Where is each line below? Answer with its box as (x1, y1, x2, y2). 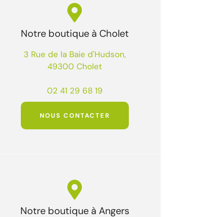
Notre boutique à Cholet (20, 27, 129, 40)
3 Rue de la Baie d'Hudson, (23, 49, 126, 60)
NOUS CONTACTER (39, 111, 110, 120)
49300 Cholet (47, 61, 102, 72)
